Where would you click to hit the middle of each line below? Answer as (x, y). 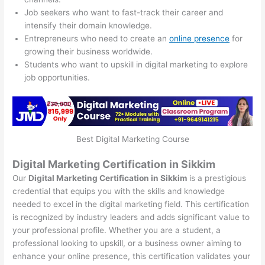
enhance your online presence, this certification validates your (132, 256)
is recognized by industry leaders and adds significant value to (131, 217)
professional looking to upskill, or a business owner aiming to (127, 243)
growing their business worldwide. (89, 52)
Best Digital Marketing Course (132, 139)
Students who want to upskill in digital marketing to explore (136, 65)
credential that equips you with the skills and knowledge (119, 191)
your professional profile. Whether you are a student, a (117, 230)
